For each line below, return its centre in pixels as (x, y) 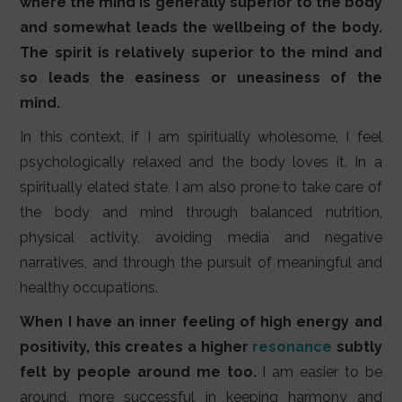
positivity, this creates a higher (136, 347)
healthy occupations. (89, 288)
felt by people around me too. (138, 372)
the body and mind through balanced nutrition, (201, 213)
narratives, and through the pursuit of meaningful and (201, 263)
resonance (293, 347)
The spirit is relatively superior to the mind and (201, 53)
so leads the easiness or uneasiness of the (201, 78)
